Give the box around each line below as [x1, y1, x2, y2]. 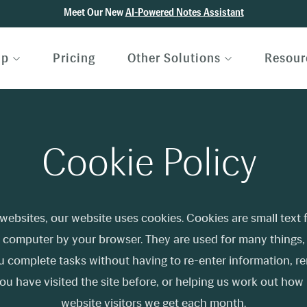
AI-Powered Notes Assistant [125, 7, 244, 19]
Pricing [52, 51, 96, 66]
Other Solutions [127, 51, 221, 66]
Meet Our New [63, 7, 125, 19]
